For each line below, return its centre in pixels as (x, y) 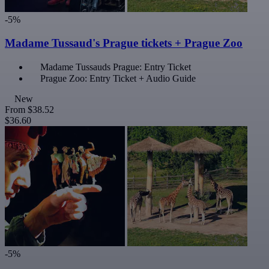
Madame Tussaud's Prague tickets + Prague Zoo (124, 43)
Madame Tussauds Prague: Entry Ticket (116, 67)
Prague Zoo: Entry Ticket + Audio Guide (118, 78)
